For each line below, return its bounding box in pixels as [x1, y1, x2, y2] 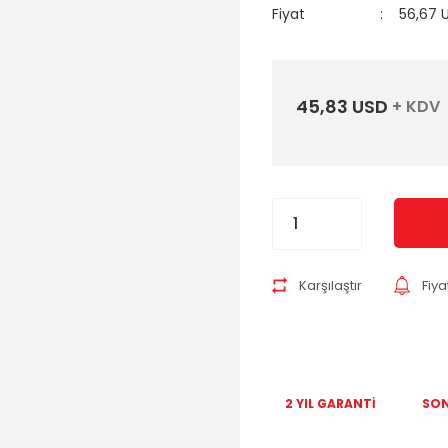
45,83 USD [296, 94, 388, 119]
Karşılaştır [299, 276, 362, 295]
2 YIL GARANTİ [285, 395, 376, 412]
